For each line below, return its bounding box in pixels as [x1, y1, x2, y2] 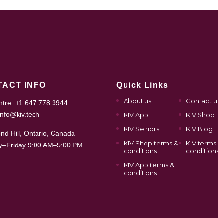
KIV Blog [185, 125, 213, 133]
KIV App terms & [124, 161, 174, 169]
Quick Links [116, 81, 169, 89]
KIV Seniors [124, 125, 159, 133]
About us [124, 97, 151, 105]
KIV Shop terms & [124, 139, 178, 147]
